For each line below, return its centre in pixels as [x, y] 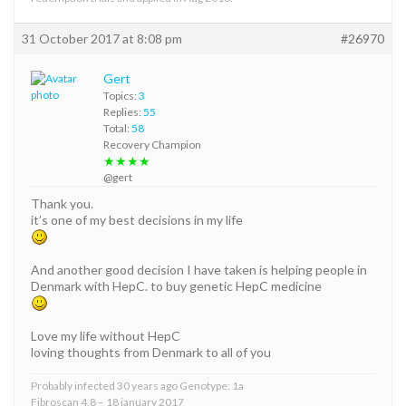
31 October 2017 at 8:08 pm [102, 38]
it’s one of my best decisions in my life [137, 219]
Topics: [121, 95]
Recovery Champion [152, 144]
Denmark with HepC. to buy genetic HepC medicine [176, 285]
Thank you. [62, 203]
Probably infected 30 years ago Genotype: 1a [137, 385]
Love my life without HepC [106, 335]
